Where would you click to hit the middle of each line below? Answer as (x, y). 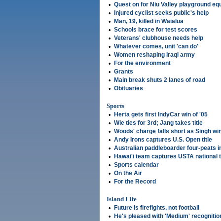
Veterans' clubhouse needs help (159, 38)
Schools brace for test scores (156, 30)
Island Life (122, 199)
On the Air (128, 173)
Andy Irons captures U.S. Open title (163, 140)
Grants (124, 72)
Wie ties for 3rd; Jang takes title (158, 123)
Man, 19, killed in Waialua (149, 21)
